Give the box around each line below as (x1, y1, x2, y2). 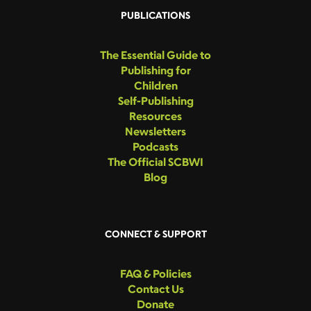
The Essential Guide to (100, 48, 211, 62)
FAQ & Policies (119, 267, 192, 281)
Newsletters (125, 124, 186, 139)
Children (133, 78, 178, 93)
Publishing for (120, 63, 191, 78)
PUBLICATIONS (121, 9, 190, 22)
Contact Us (127, 282, 184, 296)
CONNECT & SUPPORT (104, 228, 207, 240)
